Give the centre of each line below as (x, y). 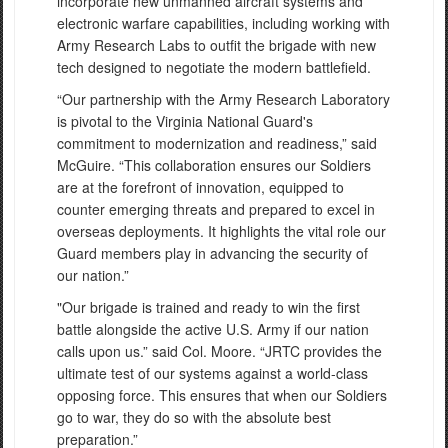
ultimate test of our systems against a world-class (212, 373)
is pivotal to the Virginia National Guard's (185, 121)
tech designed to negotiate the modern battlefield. (216, 67)
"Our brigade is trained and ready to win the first (208, 307)
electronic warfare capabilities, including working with (223, 23)
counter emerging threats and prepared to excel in (216, 209)
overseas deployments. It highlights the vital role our (221, 231)
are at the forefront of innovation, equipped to (200, 187)
